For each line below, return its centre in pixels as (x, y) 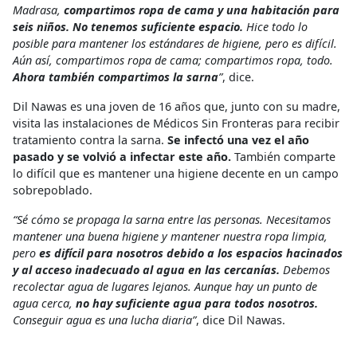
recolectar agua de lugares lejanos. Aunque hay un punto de (165, 287)
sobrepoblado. (53, 190)
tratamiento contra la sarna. (90, 140)
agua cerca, (44, 304)
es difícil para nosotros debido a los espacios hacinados (191, 253)
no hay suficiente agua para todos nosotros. (197, 304)
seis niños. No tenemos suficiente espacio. (128, 27)
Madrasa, (38, 10)
